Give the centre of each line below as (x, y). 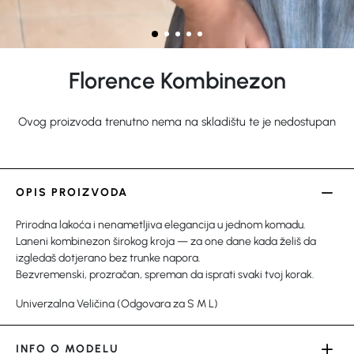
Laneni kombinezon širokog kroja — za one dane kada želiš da (166, 241)
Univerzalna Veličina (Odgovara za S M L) (117, 303)
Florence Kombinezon (177, 80)
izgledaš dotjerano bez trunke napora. (108, 258)
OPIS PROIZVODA (72, 192)
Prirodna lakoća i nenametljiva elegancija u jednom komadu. (161, 224)
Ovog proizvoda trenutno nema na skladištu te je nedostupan (177, 121)
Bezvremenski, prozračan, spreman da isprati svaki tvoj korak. (165, 274)
